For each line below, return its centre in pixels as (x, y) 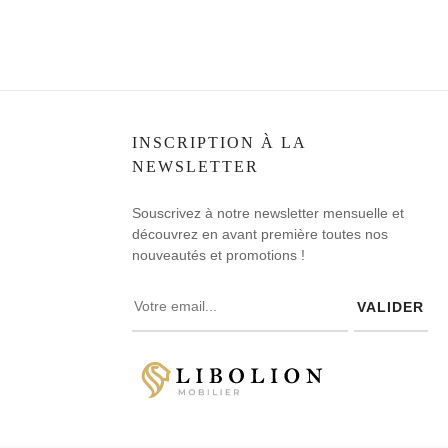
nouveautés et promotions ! (218, 255)
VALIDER (391, 307)
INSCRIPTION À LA (219, 142)
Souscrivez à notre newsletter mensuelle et (268, 213)
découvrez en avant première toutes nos (260, 234)
